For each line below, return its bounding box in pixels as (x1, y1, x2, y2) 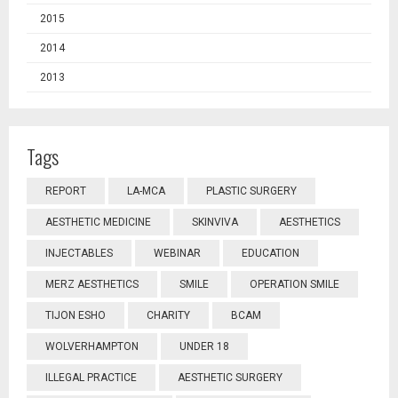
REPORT (45, 185, 86, 197)
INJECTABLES (45, 247, 113, 259)
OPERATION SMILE (250, 278, 339, 291)
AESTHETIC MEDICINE (45, 216, 151, 228)
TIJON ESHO (45, 309, 106, 322)
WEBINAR (154, 247, 201, 259)
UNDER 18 (179, 340, 229, 353)
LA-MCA (127, 185, 165, 197)
